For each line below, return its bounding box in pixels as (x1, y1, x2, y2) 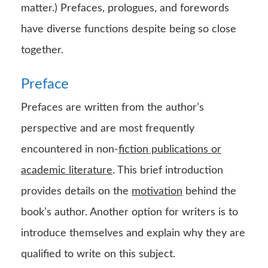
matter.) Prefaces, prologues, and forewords (21, 2, 229, 14)
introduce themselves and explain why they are (21, 227, 245, 239)
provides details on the (21, 185, 132, 197)
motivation (132, 185, 182, 197)
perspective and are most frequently (21, 123, 194, 134)
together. (21, 44, 63, 56)
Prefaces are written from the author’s (21, 102, 204, 113)
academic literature (21, 165, 112, 176)
